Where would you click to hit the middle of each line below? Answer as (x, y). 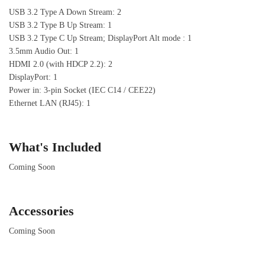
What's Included (55, 147)
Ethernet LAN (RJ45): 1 (50, 103)
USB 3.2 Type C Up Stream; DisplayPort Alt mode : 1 (100, 38)
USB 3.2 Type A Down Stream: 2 (65, 12)
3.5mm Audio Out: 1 (44, 51)
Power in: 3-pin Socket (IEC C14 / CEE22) (82, 90)
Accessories (41, 211)
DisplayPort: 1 (33, 77)
